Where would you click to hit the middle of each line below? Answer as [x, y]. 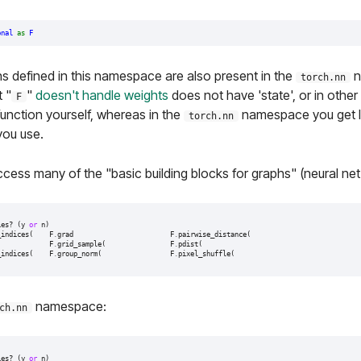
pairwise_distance [212, 235]
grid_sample [79, 245]
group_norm [77, 254]
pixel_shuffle [204, 254]
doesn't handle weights [102, 95]
